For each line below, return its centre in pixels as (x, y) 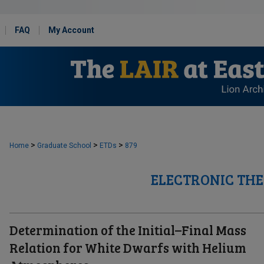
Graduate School (64, 146)
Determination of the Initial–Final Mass (128, 230)
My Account (71, 30)
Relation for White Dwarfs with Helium (128, 247)
